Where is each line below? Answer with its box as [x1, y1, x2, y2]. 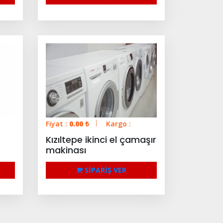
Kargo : [106, 118, 131, 128]
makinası [46, 143, 86, 156]
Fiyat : [46, 118, 69, 128]
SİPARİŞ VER [83, 165, 126, 175]
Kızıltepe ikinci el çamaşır [46, 133, 156, 146]
